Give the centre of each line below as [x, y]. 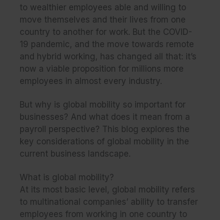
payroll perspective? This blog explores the [105, 129]
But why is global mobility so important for [103, 104]
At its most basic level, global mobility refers [107, 189]
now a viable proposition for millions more [102, 69]
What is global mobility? [67, 177]
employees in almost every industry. [91, 81]
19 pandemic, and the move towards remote [107, 44]
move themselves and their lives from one [103, 19]
